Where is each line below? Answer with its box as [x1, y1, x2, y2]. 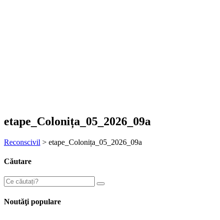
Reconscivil [4, 137, 40, 146]
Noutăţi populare [4, 197, 61, 206]
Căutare [4, 157, 31, 166]
